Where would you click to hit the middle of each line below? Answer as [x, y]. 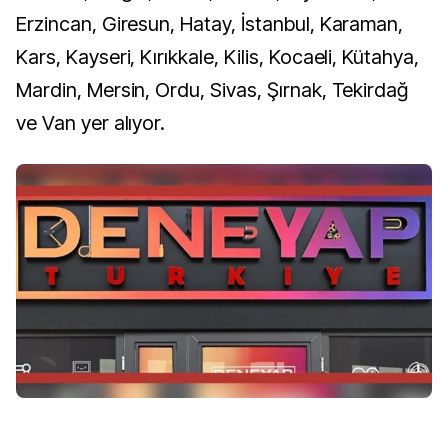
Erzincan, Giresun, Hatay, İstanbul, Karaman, [210, 24]
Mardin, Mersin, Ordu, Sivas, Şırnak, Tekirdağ [212, 90]
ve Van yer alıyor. [91, 123]
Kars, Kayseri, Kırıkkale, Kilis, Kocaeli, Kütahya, [217, 57]
